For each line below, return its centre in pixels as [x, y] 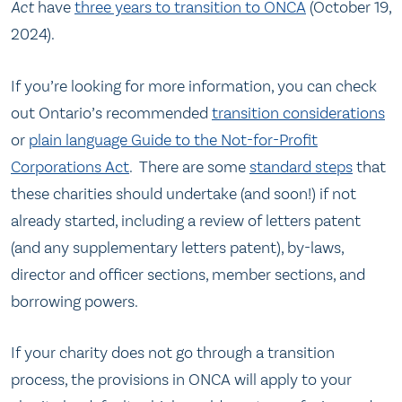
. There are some [189, 166]
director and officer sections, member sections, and [188, 274]
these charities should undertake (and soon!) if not [184, 193]
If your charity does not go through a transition [173, 352]
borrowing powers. [74, 301]
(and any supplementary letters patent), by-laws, [177, 247]
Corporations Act [70, 166]
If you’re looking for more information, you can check [194, 86]
